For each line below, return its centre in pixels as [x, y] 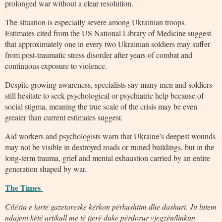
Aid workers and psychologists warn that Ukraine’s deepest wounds [110, 136]
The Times [24, 187]
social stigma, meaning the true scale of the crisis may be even [101, 106]
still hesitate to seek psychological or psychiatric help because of [104, 95]
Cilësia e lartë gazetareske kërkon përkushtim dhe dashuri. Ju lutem [111, 206]
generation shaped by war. [47, 168]
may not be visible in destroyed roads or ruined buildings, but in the [110, 147]
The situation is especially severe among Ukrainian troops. [96, 22]
